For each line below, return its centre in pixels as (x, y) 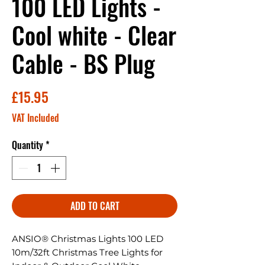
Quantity (28, 145)
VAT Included (35, 118)
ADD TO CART (95, 206)
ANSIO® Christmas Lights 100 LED (88, 239)
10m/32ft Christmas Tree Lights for (87, 253)
